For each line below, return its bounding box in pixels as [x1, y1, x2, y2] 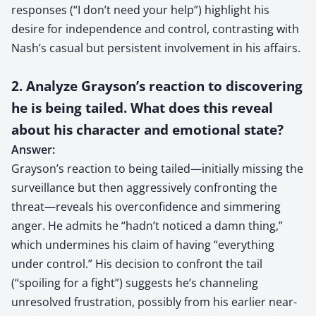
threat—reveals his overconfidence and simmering [11, 198, 281, 214]
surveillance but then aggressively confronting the [11, 179, 277, 195]
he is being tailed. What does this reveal [11, 98, 273, 116]
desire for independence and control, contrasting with [11, 20, 299, 37]
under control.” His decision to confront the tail [11, 255, 262, 272]
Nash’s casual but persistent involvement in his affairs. [11, 39, 300, 56]
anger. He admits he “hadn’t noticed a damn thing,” [11, 217, 283, 233]
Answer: [11, 141, 55, 157]
